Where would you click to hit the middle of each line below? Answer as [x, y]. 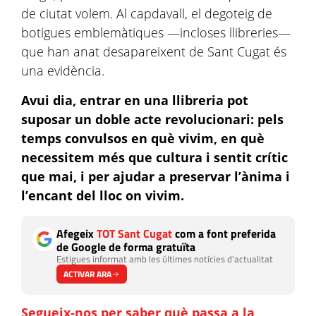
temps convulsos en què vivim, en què [143, 138]
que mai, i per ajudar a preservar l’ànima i [156, 176]
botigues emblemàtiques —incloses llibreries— [156, 32]
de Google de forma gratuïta [126, 247]
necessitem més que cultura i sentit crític [154, 157]
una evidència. [63, 71]
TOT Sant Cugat [134, 233]
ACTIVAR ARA [87, 274]
